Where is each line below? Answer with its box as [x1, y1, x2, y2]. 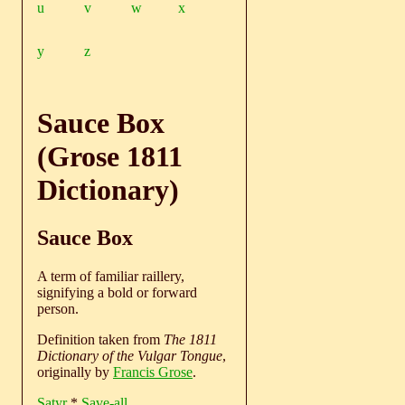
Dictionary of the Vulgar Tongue [37, 348, 222, 364]
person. [37, 301, 79, 317]
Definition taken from [37, 332, 164, 348]
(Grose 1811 [37, 139, 183, 173]
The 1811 [164, 332, 217, 348]
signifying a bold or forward [37, 285, 197, 301]
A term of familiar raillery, [37, 268, 184, 285]
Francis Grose [113, 364, 193, 381]
